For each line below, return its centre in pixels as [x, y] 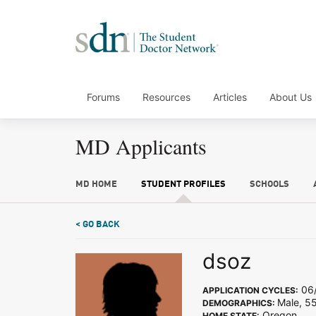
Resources [166, 97]
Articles [230, 97]
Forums [103, 97]
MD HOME [96, 184]
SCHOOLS [269, 184]
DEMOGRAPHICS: [240, 303]
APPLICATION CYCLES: [250, 290]
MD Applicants [141, 146]
